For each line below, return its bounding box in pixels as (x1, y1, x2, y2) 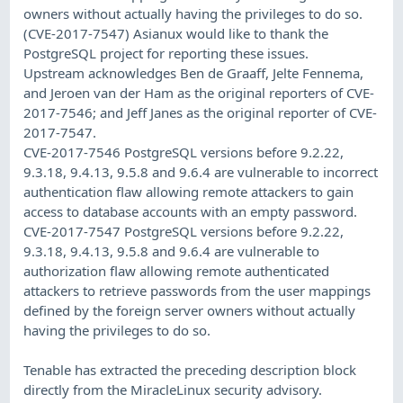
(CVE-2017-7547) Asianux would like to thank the (23, 23, 329, 42)
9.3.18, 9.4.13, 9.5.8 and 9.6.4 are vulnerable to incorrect (23, 162, 379, 181)
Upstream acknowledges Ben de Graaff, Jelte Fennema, (23, 63, 364, 82)
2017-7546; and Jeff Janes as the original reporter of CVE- (23, 103, 378, 121)
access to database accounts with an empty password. (23, 201, 358, 220)
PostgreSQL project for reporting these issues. (23, 43, 309, 62)
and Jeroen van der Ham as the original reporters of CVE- (23, 83, 375, 102)
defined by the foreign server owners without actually (23, 300, 356, 319)
